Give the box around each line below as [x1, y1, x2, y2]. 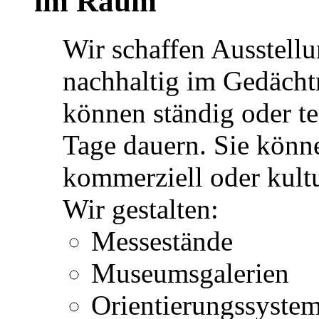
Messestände [91, 225, 233, 256]
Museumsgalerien [91, 257, 289, 288]
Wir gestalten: [63, 193, 219, 224]
